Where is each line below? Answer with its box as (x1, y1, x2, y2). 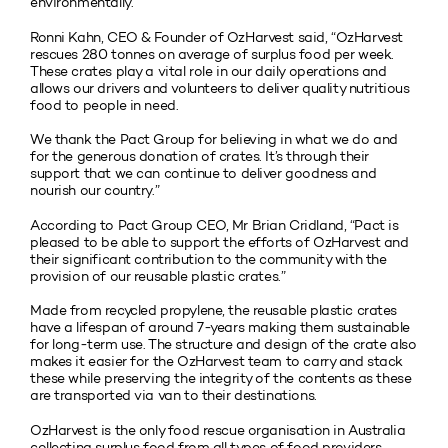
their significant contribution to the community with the (30, 250, 387, 268)
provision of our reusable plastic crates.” (30, 267, 286, 285)
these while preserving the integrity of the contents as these (30, 370, 412, 388)
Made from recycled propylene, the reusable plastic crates (30, 302, 398, 320)
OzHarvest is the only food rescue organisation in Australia (30, 421, 406, 439)
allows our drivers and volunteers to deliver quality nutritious (30, 79, 410, 97)
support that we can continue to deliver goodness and (30, 165, 377, 183)
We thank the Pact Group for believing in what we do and (30, 131, 398, 149)
